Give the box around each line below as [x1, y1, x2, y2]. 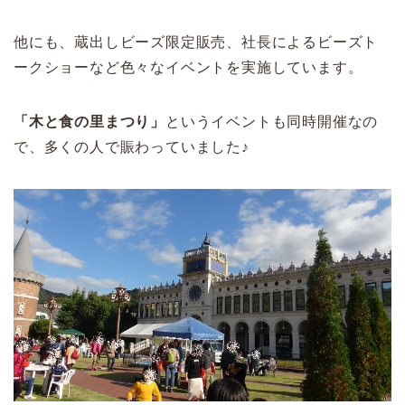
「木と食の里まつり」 [14, 114, 166, 130]
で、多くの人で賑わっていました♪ [14, 139, 250, 155]
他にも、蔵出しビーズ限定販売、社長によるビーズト [14, 34, 379, 51]
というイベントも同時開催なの [165, 114, 379, 130]
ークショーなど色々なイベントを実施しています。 [14, 60, 363, 76]
